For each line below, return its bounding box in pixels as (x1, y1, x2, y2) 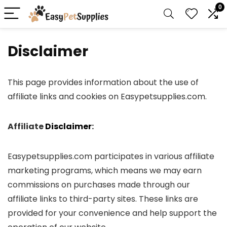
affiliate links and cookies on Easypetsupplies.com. (8, 91, 207, 102)
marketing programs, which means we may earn (8, 165, 202, 176)
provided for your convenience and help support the (8, 207, 217, 219)
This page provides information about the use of (8, 77, 199, 88)
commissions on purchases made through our (8, 179, 190, 191)
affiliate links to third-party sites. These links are (8, 193, 198, 205)
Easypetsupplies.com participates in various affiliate (8, 150, 214, 162)
